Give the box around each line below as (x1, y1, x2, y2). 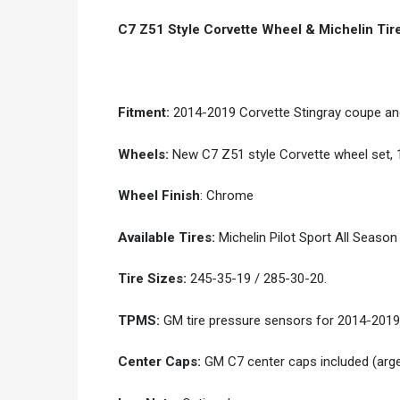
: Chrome (200, 187, 254, 204)
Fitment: (118, 104, 173, 121)
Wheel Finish (118, 187, 200, 204)
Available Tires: (118, 229, 215, 246)
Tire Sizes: (118, 271, 187, 287)
